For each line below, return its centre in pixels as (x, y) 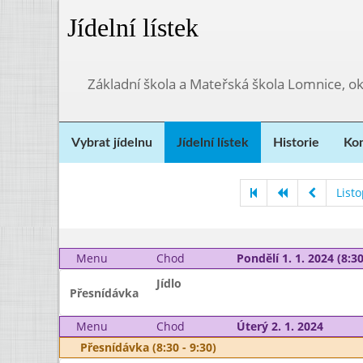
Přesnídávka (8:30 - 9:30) (148, 347)
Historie (296, 143)
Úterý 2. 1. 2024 (280, 326)
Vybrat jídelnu (112, 143)
